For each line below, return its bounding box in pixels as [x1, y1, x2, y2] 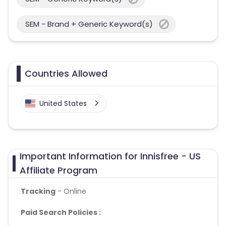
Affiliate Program [20, 163, 98, 177]
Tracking [21, 186, 55, 196]
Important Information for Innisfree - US [20, 149, 201, 162]
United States [39, 98, 87, 108]
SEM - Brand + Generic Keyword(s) [25, 18, 153, 29]
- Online [55, 186, 86, 196]
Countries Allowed [25, 67, 107, 80]
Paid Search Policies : [21, 207, 102, 217]
